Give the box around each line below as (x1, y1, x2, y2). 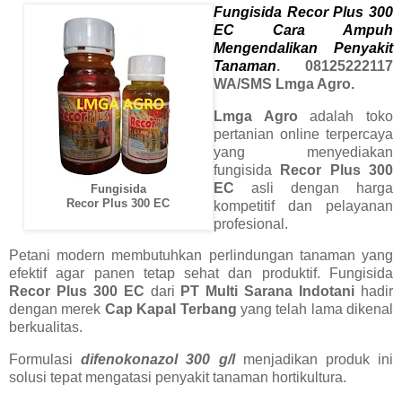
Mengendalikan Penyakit (213, 39, 393, 56)
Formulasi (9, 352, 82, 368)
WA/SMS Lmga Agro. (213, 75, 354, 92)
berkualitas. (9, 319, 83, 336)
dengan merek (9, 301, 105, 318)
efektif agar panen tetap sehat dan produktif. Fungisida (9, 266, 393, 282)
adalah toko (310, 108, 394, 124)
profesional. (213, 215, 288, 232)
